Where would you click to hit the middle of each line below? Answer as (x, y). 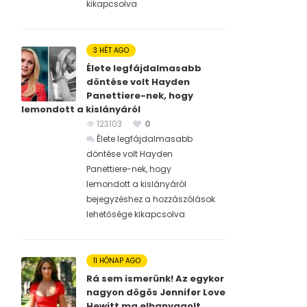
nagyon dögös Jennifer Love (156, 293)
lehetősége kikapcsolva (136, 214)
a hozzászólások (179, 199)
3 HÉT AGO (111, 51)
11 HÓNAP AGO (117, 261)
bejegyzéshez (114, 199)
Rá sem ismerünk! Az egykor (155, 279)
